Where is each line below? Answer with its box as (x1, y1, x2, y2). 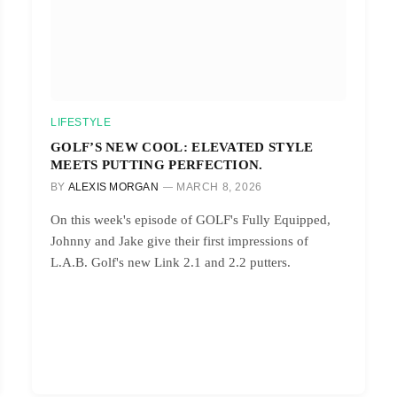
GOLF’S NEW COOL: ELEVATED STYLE (51, 138, 314, 154)
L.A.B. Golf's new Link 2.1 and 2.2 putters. (51, 254, 291, 269)
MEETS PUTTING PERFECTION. (51, 156, 263, 172)
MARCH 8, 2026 (176, 180, 262, 193)
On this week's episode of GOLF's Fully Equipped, (51, 212, 331, 227)
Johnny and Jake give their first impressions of (51, 233, 308, 248)
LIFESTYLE (51, 115, 112, 128)
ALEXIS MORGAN (67, 180, 159, 193)
